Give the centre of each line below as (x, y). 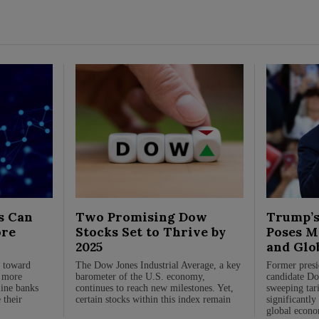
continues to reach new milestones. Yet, (155, 288)
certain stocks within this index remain (153, 299)
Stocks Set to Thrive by (151, 231)
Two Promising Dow (142, 216)
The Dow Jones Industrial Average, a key (158, 265)
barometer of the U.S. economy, (141, 276)
